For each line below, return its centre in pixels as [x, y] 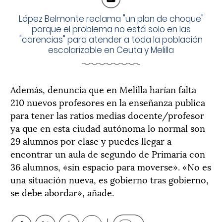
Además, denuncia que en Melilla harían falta [103, 89]
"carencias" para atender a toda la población [111, 39]
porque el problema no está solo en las [111, 29]
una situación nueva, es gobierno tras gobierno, [110, 179]
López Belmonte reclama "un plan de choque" [111, 19]
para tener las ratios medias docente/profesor [107, 114]
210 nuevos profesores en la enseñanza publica [108, 102]
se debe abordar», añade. [62, 192]
